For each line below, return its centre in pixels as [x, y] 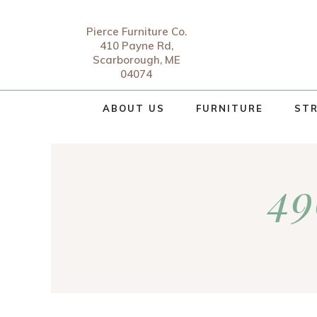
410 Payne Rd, [136, 46]
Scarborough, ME [136, 60]
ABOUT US [133, 108]
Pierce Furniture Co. [136, 31]
